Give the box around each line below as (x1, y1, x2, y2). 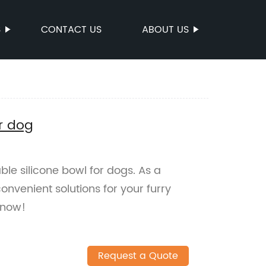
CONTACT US (41, 22, 102, 37)
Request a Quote (97, 248, 178, 264)
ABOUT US (142, 22, 189, 37)
